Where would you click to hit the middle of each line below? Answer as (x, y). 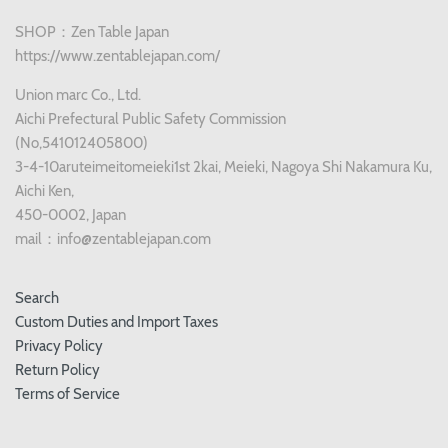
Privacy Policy (59, 346)
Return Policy (57, 370)
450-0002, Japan (70, 215)
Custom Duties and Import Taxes (116, 322)
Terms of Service (67, 394)
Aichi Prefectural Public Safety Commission (150, 119)
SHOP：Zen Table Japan (92, 32)
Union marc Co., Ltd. (78, 95)
